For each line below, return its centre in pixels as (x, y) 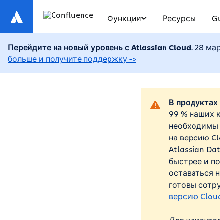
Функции (124, 18)
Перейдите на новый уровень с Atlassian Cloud (99, 47)
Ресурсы (179, 18)
